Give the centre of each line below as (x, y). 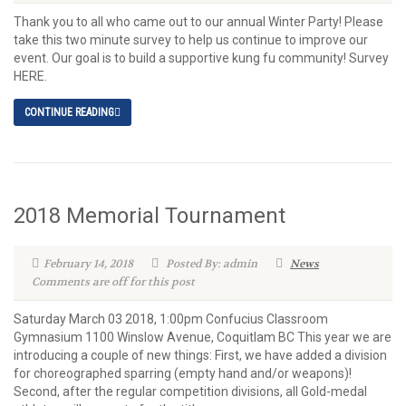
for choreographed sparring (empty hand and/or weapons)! (183, 373)
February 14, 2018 (88, 264)
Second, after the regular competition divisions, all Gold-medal (190, 391)
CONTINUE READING (69, 112)
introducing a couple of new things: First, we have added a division (200, 355)
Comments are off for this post (113, 282)
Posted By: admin (210, 264)
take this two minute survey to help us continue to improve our (191, 40)
